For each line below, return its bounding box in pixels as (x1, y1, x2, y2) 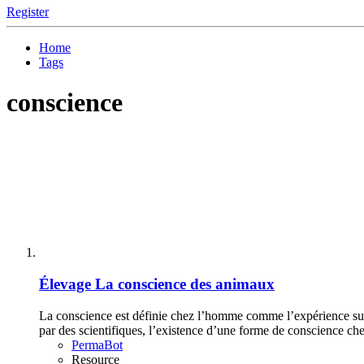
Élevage (39, 275, 91, 293)
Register (6, 5, 49, 19)
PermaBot (71, 337, 123, 352)
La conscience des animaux (95, 275, 275, 293)
